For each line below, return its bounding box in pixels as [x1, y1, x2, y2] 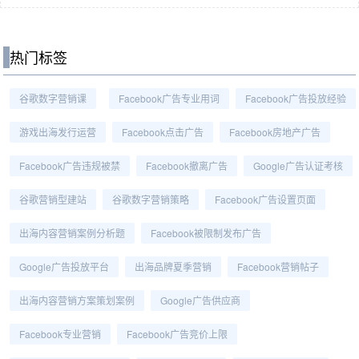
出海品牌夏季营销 [135, 260, 212, 273]
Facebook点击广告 [122, 125, 204, 139]
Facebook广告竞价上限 [127, 327, 228, 341]
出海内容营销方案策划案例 [19, 293, 135, 307]
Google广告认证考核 [253, 159, 343, 172]
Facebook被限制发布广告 [151, 226, 261, 240]
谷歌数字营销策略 [112, 192, 189, 206]
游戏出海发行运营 [19, 125, 96, 139]
